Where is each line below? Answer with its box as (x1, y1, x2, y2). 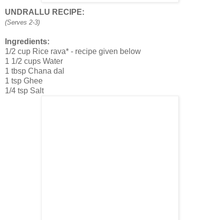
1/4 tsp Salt (5, 86, 44, 95)
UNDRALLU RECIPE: (5, 7, 84, 16)
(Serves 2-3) (5, 18, 40, 26)
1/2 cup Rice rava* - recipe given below (5, 47, 141, 55)
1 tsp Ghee (5, 76, 43, 85)
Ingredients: (5, 37, 50, 46)
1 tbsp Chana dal (5, 66, 64, 75)
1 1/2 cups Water (5, 56, 63, 65)
